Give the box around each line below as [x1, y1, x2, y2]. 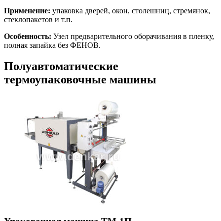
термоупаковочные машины [4, 73, 156, 86]
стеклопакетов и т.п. [4, 15, 73, 24]
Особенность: [4, 32, 51, 41]
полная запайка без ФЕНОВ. [4, 41, 101, 50]
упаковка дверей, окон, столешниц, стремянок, [50, 6, 210, 15]
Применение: [4, 6, 50, 15]
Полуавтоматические [4, 60, 118, 73]
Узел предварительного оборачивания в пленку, [51, 32, 214, 41]
